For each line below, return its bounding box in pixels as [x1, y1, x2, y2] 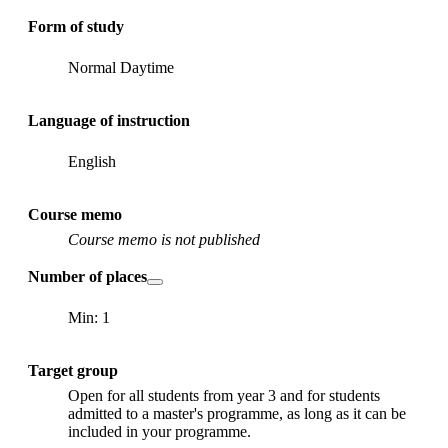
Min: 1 [68, 308, 110, 326]
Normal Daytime [68, 58, 174, 76]
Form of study [28, 17, 124, 35]
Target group [28, 361, 118, 379]
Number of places [28, 267, 147, 285]
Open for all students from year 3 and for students [68, 386, 380, 404]
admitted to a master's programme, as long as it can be [68, 404, 406, 422]
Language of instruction [28, 111, 190, 129]
